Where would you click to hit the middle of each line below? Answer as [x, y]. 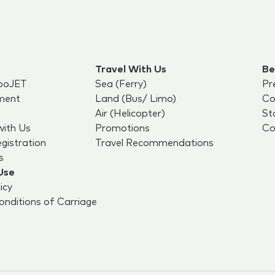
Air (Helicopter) [130, 114]
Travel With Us [130, 69]
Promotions [122, 128]
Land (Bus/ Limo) [135, 99]
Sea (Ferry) [121, 84]
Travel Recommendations [154, 143]
